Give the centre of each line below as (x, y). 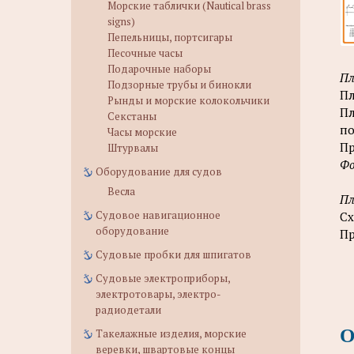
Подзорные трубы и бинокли (179, 85)
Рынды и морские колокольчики (188, 100)
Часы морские (142, 132)
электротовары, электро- (158, 294)
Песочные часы (145, 53)
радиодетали (128, 310)
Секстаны (132, 116)
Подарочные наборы (159, 69)
